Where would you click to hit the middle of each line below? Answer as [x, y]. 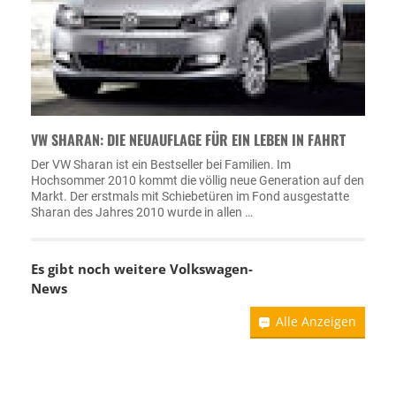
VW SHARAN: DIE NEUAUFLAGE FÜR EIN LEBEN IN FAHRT [188, 139]
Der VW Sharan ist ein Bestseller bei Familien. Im [161, 164]
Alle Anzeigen [316, 321]
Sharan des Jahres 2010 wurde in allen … [142, 212]
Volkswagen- [211, 268]
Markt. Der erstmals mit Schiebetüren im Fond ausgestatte [190, 196]
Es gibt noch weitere [100, 268]
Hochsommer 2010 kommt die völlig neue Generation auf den [198, 180]
